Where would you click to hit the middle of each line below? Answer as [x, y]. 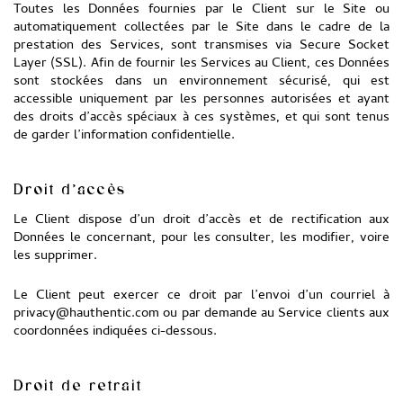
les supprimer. [55, 256]
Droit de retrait [78, 385]
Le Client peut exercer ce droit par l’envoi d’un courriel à [201, 296]
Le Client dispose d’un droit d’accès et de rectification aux [201, 220]
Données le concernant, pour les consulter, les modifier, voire [201, 238]
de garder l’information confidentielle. [124, 136]
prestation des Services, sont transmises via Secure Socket [201, 46]
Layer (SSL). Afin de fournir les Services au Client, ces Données [201, 64]
